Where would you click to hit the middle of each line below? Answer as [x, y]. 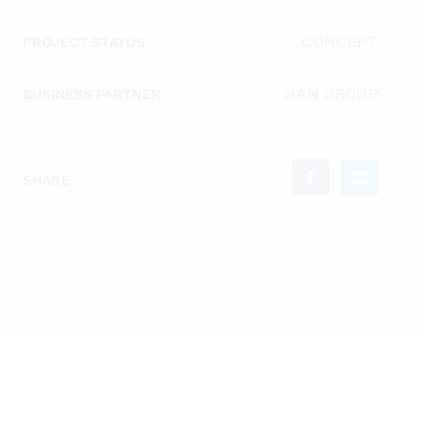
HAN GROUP [331, 93]
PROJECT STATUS [84, 41]
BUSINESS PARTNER [92, 93]
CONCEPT [340, 41]
